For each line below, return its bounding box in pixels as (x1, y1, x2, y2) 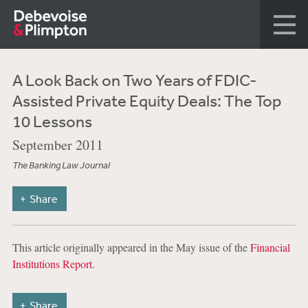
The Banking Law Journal (12, 159, 110, 172)
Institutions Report (12, 256, 92, 271)
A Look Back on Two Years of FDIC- (12, 70, 257, 89)
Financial (250, 240, 290, 254)
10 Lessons (12, 111, 92, 131)
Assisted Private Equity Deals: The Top (12, 91, 281, 110)
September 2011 (12, 135, 103, 154)
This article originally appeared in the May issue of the (12, 240, 250, 254)
